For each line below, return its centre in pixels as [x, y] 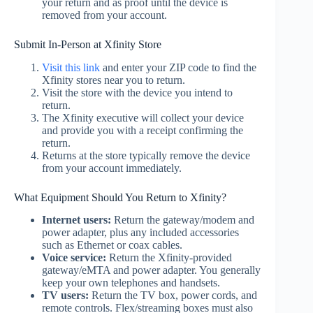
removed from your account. [104, 15]
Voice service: [74, 258]
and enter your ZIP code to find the [178, 67]
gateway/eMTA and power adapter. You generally [151, 270]
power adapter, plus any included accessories [140, 233]
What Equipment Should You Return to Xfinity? [120, 197]
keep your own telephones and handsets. [131, 283]
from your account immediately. [112, 168]
